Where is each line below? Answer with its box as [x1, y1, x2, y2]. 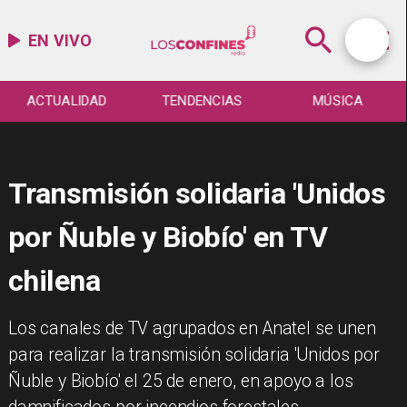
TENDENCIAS [162, 93, 243, 110]
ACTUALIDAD [26, 93, 107, 110]
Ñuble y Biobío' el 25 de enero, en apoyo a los [7, 370, 353, 392]
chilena [7, 263, 101, 298]
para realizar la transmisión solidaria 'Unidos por [7, 343, 380, 365]
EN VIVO [28, 30, 93, 50]
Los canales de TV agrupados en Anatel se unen [7, 317, 376, 339]
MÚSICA [313, 93, 363, 110]
